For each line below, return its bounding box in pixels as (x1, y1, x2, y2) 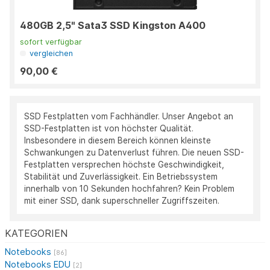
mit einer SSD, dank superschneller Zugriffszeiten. (24, 196, 219, 206)
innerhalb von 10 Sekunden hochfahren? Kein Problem (24, 184, 234, 194)
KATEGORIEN (5, 227, 67, 240)
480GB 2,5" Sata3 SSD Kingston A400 (56, 19, 206, 32)
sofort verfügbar (20, 37, 82, 47)
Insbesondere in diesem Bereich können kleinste (24, 136, 211, 146)
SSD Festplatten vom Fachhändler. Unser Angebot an (24, 111, 233, 122)
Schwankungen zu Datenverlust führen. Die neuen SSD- (24, 148, 244, 158)
